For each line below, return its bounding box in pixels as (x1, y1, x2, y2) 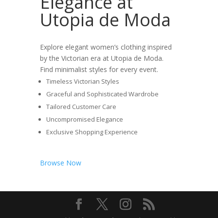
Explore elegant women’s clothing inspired (40, 42, 172, 52)
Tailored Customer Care (46, 102, 117, 111)
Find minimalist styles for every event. (40, 64, 159, 74)
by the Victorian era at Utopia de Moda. (40, 53, 164, 63)
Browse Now (40, 158, 82, 167)
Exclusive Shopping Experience (46, 127, 138, 136)
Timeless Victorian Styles (46, 76, 120, 86)
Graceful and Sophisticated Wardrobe (46, 89, 159, 98)
